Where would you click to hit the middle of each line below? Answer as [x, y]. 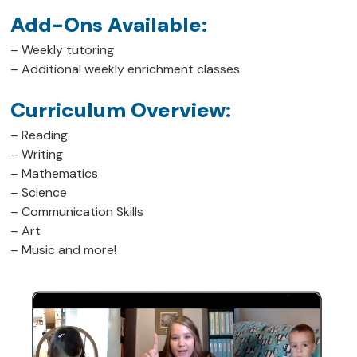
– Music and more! [64, 250]
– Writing [37, 155]
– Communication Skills [77, 212]
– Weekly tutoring [63, 50]
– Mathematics [55, 174]
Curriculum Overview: [121, 110]
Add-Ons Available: [109, 25]
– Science [39, 193]
